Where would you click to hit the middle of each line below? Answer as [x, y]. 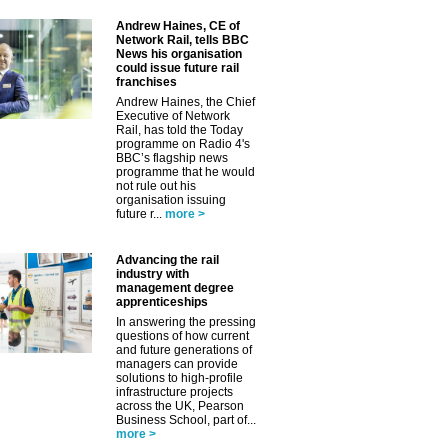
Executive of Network [173, 116]
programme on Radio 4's [183, 144]
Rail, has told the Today [179, 130]
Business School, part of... [186, 420]
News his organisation [179, 54]
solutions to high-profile [179, 378]
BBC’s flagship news [172, 158]
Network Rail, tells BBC [182, 40]
